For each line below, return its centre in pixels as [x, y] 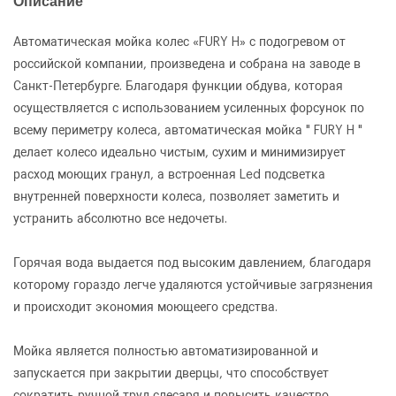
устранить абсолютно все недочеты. [120, 219]
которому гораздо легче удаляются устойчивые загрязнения [193, 285]
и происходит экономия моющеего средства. [145, 307]
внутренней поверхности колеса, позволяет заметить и [176, 197]
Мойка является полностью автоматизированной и [166, 351]
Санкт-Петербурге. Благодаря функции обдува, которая [178, 86]
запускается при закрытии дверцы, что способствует [171, 373]
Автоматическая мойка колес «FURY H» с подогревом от [179, 42]
